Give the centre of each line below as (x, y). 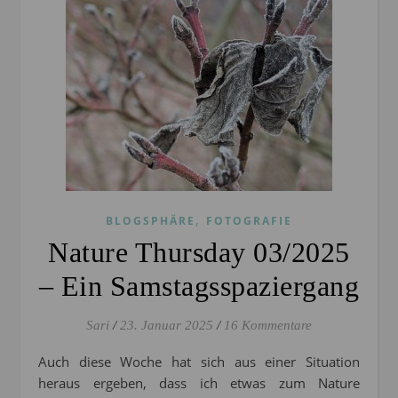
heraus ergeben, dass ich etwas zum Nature (199, 383)
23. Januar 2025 (167, 326)
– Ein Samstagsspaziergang (199, 287)
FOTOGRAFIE (249, 221)
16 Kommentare (268, 326)
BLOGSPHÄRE (151, 221)
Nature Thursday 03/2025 (199, 253)
